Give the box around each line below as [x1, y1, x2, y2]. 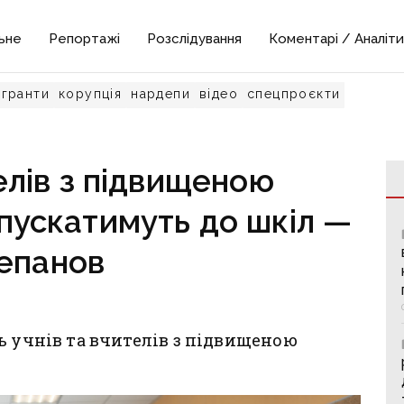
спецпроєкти [247, 87, 341, 101]
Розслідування [147, 31, 243, 47]
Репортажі [49, 31, 121, 47]
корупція [59, 87, 123, 101]
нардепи [131, 87, 191, 101]
